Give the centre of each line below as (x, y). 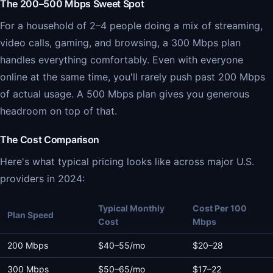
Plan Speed (30, 215)
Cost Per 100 (220, 208)
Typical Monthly (131, 208)
